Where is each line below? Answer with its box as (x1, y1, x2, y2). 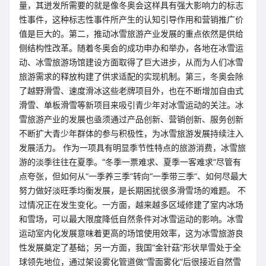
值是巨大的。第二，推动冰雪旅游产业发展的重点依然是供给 (19, 28, 243, 39)
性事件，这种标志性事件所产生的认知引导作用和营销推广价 (19, 14, 243, 24)
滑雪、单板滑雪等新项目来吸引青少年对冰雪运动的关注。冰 (19, 100, 243, 110)
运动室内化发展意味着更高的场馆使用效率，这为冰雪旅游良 (19, 228, 243, 238)
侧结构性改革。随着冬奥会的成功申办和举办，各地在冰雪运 (19, 43, 243, 53)
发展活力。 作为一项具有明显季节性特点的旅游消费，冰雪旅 (19, 142, 246, 153)
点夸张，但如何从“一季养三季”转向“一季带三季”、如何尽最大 (19, 171, 247, 181)
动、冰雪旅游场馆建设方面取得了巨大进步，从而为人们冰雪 (19, 57, 243, 67)
